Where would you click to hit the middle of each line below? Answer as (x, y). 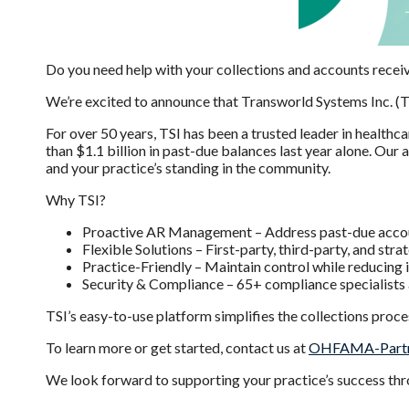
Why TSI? (76, 199)
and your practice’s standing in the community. (188, 168)
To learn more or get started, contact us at (177, 347)
